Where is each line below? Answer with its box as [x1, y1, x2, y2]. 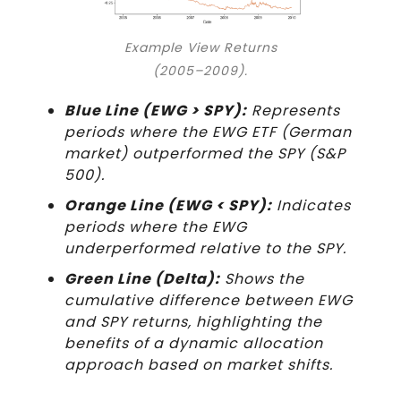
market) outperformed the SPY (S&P [64, 143, 346, 165]
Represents [247, 100, 340, 122]
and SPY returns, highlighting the [64, 311, 322, 333]
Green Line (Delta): [64, 269, 220, 290]
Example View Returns [124, 38, 277, 57]
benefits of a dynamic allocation [64, 333, 323, 354]
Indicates [272, 195, 351, 217]
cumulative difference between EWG [64, 290, 353, 311]
